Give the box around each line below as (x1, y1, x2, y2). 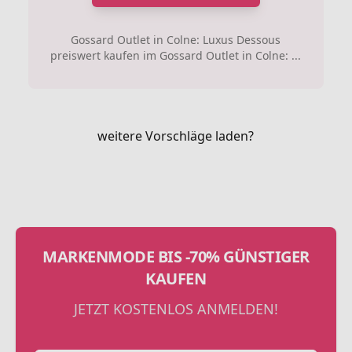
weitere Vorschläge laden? (97, 127, 255, 145)
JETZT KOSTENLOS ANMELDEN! (73, 299, 278, 318)
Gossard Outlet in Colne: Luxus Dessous (71, 32, 281, 47)
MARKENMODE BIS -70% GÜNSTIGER (42, 246, 310, 267)
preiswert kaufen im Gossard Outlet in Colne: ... (50, 48, 302, 63)
